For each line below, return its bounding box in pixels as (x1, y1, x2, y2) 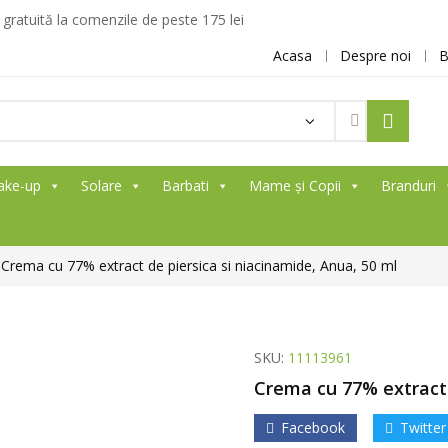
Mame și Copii (249, 176, 341, 195)
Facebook (281, 418, 345, 437)
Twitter (400, 418, 446, 437)
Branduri (381, 176, 436, 195)
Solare (81, 176, 122, 195)
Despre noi (340, 46, 411, 65)
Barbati (162, 176, 209, 195)
